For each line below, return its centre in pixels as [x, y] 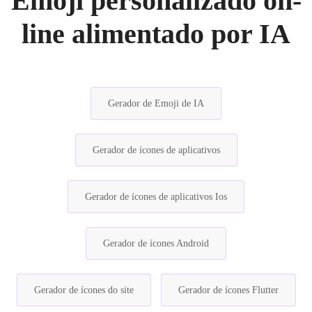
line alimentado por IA [156, 33]
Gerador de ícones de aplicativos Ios [156, 196]
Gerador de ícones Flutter [228, 290]
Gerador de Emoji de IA [156, 103]
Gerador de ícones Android [156, 243]
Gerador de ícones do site [84, 290]
